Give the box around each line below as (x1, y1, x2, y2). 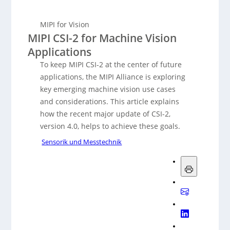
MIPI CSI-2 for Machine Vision (28, 30, 177, 45)
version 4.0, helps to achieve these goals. (40, 121, 181, 131)
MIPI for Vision (40, 20, 90, 29)
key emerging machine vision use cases (40, 84, 176, 94)
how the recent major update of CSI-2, (40, 109, 171, 119)
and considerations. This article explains (40, 97, 180, 106)
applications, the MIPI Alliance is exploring (40, 72, 186, 82)
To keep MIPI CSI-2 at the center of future (40, 60, 182, 69)
